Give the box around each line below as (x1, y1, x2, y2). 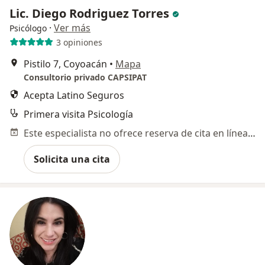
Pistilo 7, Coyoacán (24, 57, 107, 71)
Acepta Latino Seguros (24, 89, 124, 102)
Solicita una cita (34, 153, 110, 166)
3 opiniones (56, 36, 102, 48)
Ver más (54, 21, 91, 35)
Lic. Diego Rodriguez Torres (9, 5, 172, 22)
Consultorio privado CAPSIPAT (24, 72, 147, 83)
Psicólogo (9, 22, 47, 34)
